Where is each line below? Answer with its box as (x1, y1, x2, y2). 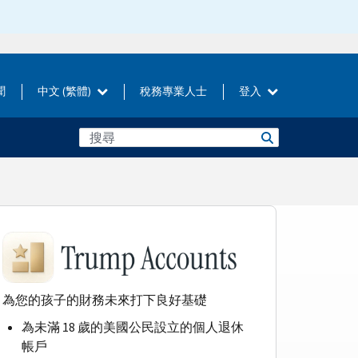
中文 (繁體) (38, 83, 93, 99)
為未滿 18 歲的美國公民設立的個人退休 (22, 318, 244, 336)
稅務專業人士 (140, 83, 207, 99)
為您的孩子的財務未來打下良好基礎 (2, 291, 207, 308)
